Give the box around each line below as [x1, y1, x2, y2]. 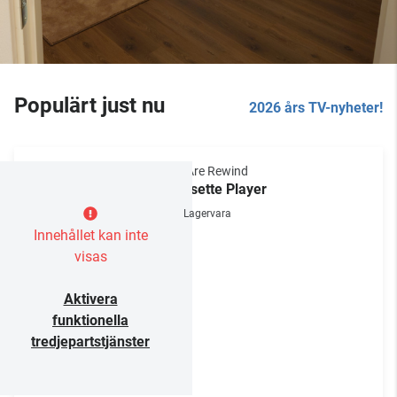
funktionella [52, 312, 128, 329]
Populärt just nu [14, 93, 165, 118]
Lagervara [183, 207, 231, 220]
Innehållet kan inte [33, 227, 148, 244]
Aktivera [63, 291, 118, 307]
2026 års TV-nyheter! [249, 99, 383, 116]
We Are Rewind [167, 164, 248, 178]
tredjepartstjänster [31, 333, 150, 350]
